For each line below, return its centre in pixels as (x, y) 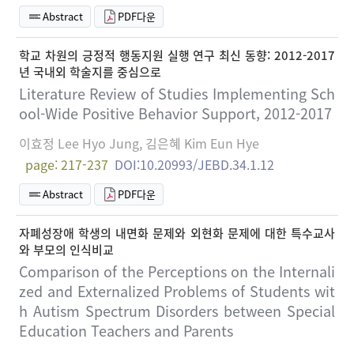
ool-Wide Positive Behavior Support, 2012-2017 (175, 114)
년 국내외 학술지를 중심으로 (90, 72)
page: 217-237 (67, 165)
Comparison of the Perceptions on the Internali (177, 271)
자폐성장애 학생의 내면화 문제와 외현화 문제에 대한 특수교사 (177, 233)
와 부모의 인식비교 (66, 249)
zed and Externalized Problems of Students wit (177, 291)
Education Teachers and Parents (126, 330)
